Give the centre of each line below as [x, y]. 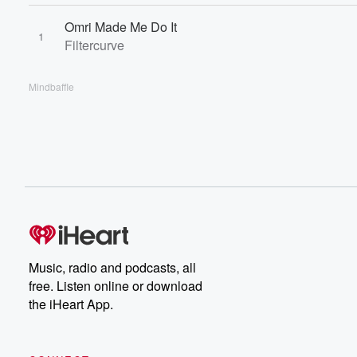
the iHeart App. [71, 304]
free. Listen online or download [116, 286]
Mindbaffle [51, 86]
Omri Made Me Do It [121, 27]
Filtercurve [94, 45]
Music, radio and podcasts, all [112, 267]
